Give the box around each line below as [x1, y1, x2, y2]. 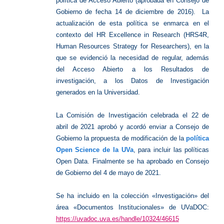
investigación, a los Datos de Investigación [55, 76, 209, 84]
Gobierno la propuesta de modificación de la [55, 134, 186, 142]
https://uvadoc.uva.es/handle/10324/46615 [55, 214, 179, 222]
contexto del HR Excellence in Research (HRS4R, [55, 30, 209, 38]
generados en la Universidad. [55, 88, 140, 96]
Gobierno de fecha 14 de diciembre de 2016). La [55, 7, 209, 15]
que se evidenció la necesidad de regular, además [55, 53, 209, 61]
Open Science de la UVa [55, 145, 133, 153]
